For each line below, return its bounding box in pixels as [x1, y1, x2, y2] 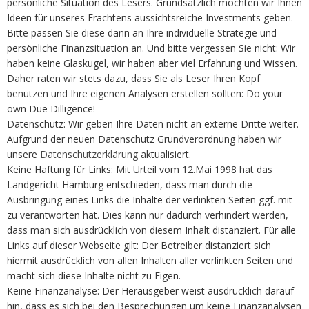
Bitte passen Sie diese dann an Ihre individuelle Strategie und [7, 26, 277, 40]
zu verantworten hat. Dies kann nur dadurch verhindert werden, [7, 208, 288, 222]
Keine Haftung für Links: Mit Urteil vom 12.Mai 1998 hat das [7, 163, 272, 177]
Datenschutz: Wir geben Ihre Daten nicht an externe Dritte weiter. [7, 117, 299, 131]
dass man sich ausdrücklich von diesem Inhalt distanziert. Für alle [7, 223, 296, 237]
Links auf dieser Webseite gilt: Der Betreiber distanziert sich [7, 239, 271, 252]
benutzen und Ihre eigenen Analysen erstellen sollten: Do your [7, 87, 283, 101]
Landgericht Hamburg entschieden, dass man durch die [7, 178, 252, 192]
